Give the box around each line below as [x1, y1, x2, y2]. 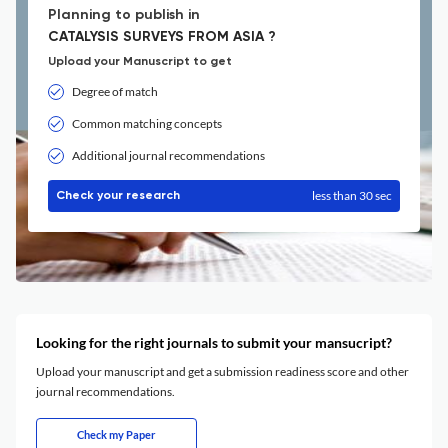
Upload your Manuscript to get [48, 56, 232, 68]
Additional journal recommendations [72, 148, 265, 163]
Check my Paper [77, 428, 156, 441]
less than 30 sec [312, 188, 392, 203]
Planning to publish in [48, 8, 200, 22]
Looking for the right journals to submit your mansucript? [36, 334, 392, 351]
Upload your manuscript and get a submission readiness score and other [36, 364, 409, 379]
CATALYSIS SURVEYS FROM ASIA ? [48, 30, 276, 44]
